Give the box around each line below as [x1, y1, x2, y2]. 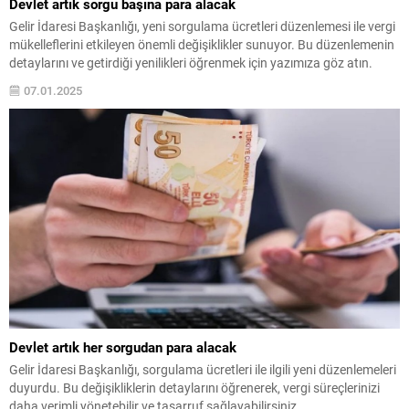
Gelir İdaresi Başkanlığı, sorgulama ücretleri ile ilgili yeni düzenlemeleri [9, 360, 396, 378]
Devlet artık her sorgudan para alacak [9, 337, 236, 356]
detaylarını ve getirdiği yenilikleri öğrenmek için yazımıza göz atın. [9, 53, 372, 71]
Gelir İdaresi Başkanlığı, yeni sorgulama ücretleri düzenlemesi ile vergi [9, 16, 395, 35]
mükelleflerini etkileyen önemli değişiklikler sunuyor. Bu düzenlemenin [9, 35, 394, 53]
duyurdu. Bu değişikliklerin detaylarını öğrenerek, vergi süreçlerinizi [9, 378, 380, 396]
